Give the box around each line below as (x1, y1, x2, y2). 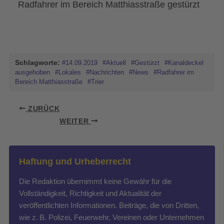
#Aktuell (102, 58, 126, 66)
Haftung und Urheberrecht (18, 156, 131, 166)
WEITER (59, 117, 91, 125)
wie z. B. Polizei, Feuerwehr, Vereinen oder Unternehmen (18, 212, 204, 221)
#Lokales (54, 68, 81, 76)
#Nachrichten (85, 68, 124, 76)
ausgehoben (14, 68, 50, 76)
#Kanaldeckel (164, 58, 203, 66)
